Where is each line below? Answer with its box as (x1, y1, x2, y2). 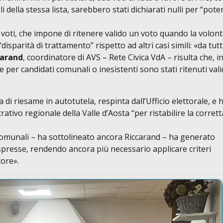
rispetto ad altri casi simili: (93, 39, 194, 51)
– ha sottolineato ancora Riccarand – (28, 131, 169, 142)
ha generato (168, 131, 215, 142)
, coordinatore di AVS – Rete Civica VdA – (22, 51, 174, 63)
